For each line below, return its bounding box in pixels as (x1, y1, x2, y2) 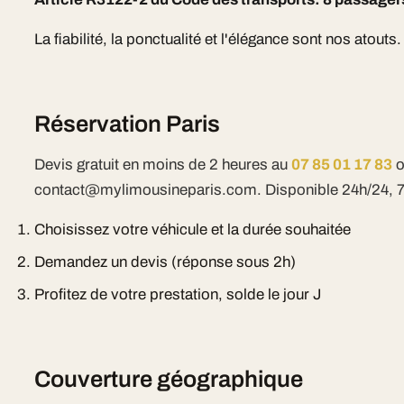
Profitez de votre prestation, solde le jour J (34, 286, 322, 303)
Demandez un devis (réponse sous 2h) (34, 253, 297, 271)
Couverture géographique (34, 367, 304, 391)
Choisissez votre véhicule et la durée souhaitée (34, 221, 352, 238)
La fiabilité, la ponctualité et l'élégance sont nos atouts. (34, 31, 402, 48)
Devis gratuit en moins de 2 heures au (34, 156, 292, 173)
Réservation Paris (34, 112, 221, 136)
